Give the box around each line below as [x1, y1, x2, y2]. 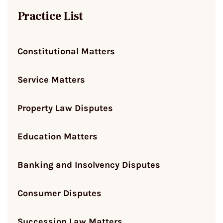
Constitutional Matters [17, 45, 115, 57]
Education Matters [17, 130, 98, 142]
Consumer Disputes [17, 187, 102, 199]
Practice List [17, 8, 83, 24]
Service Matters [17, 74, 85, 85]
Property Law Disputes [17, 102, 113, 113]
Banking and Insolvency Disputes [17, 159, 160, 170]
